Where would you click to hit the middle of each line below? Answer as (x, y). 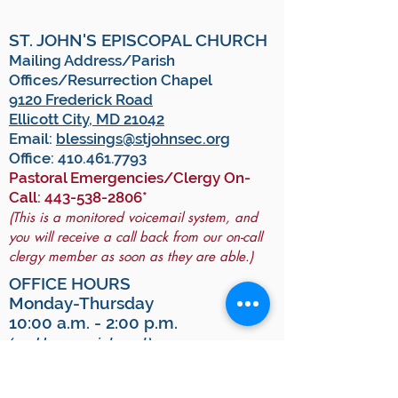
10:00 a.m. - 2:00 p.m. (93, 322)
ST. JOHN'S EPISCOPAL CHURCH (138, 40)
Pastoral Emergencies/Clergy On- (130, 178)
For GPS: (39, 370)
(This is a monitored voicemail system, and (133, 217)
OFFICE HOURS (70, 283)
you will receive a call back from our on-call (135, 237)
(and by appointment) (80, 343)
